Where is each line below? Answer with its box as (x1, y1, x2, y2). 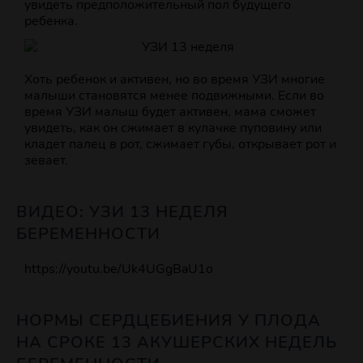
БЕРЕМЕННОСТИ (16, 223, 160, 246)
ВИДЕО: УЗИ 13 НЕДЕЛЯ (16, 201, 228, 224)
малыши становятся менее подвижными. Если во (24, 87, 324, 105)
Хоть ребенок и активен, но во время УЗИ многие (24, 70, 325, 89)
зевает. (24, 152, 68, 170)
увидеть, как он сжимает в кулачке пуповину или (24, 119, 322, 138)
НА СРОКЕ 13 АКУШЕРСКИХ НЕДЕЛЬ (16, 331, 337, 354)
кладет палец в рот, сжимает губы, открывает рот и (24, 135, 336, 154)
